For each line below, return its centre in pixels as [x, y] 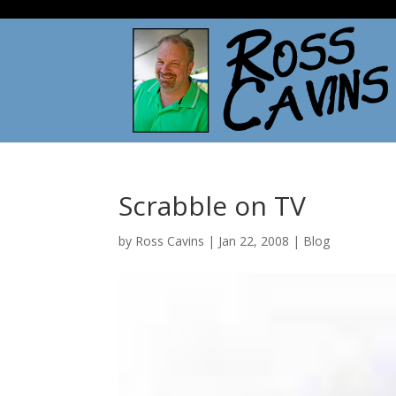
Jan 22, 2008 [254, 241]
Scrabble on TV [213, 206]
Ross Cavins [170, 241]
